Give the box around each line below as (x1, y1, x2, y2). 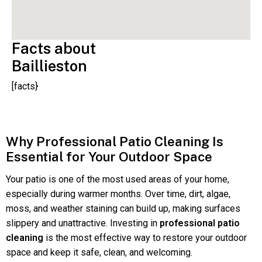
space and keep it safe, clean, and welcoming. (6, 246, 192, 258)
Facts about (12, 40, 96, 58)
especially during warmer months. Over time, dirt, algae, (6, 188, 230, 199)
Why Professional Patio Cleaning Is (6, 133, 223, 149)
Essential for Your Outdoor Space (6, 149, 212, 164)
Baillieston (12, 57, 87, 75)
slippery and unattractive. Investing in (6, 217, 160, 229)
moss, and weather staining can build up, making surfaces (6, 202, 240, 214)
